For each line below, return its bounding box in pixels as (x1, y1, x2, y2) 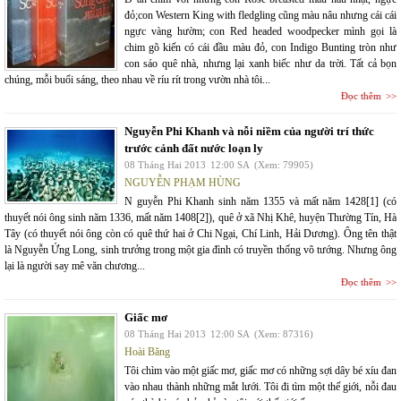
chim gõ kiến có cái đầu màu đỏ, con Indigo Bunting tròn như (124, 41, 397, 54)
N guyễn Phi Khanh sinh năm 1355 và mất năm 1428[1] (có (124, 195, 397, 208)
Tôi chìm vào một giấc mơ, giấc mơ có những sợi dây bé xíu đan (124, 364, 397, 377)
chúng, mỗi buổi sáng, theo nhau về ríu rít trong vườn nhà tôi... (4, 73, 270, 86)
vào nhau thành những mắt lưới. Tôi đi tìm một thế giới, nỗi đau (124, 380, 397, 393)
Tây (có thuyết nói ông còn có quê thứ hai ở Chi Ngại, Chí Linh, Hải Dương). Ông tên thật (4, 227, 397, 240)
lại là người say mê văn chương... (4, 260, 145, 272)
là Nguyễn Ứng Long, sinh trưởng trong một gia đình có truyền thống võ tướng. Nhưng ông (4, 243, 397, 256)
